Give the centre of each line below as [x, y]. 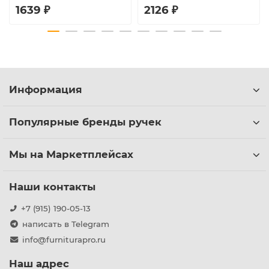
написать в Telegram [65, 224]
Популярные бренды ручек [85, 122]
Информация [46, 90]
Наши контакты [52, 187]
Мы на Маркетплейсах [71, 155]
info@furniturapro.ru [64, 240]
